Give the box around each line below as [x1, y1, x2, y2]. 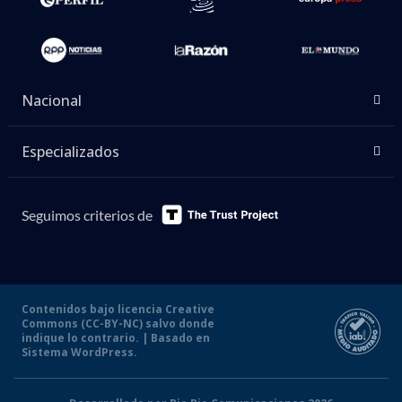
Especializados [22, 142, 119, 162]
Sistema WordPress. [22, 345, 137, 361]
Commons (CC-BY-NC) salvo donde [22, 316, 214, 332]
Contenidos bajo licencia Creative [22, 301, 214, 318]
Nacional [22, 91, 82, 111]
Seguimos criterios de [22, 205, 153, 223]
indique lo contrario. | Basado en [22, 330, 210, 346]
